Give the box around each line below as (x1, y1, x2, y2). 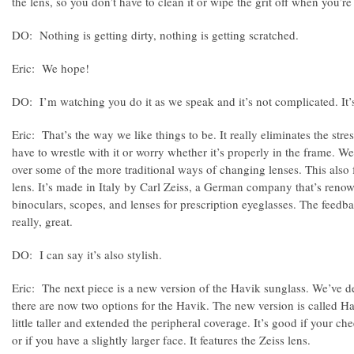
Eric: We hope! (12, 60, 89, 76)
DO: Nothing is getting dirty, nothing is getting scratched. (12, 27, 299, 43)
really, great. (12, 213, 73, 229)
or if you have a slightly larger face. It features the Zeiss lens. (12, 332, 311, 348)
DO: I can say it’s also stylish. (12, 247, 162, 262)
